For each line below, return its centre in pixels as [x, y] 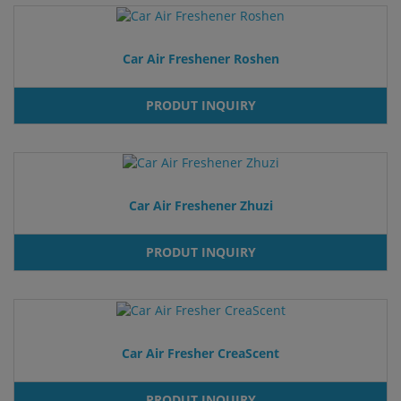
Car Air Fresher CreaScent [200, 353]
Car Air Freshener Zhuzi [200, 206]
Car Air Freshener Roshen [200, 59]
